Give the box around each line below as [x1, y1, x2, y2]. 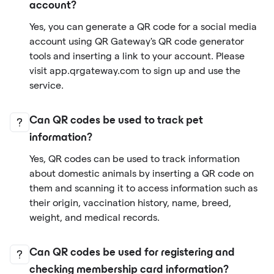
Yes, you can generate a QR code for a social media [29, 21, 257, 32]
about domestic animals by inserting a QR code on [29, 168, 254, 179]
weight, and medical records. [29, 212, 160, 223]
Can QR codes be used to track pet [29, 116, 203, 127]
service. [29, 80, 64, 91]
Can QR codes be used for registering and [29, 248, 235, 259]
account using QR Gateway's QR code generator [29, 36, 244, 47]
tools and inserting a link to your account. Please [29, 51, 245, 62]
